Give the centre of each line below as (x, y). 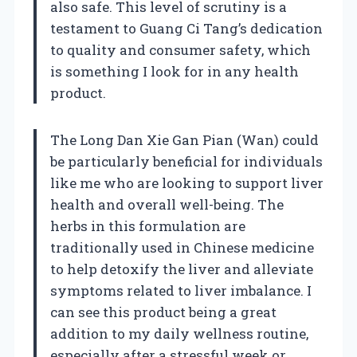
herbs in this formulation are (148, 226)
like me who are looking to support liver (187, 182)
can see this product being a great (163, 312)
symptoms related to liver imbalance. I (181, 290)
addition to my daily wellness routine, (179, 333)
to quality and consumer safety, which (180, 49)
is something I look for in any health (175, 71)
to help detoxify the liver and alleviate (182, 269)
